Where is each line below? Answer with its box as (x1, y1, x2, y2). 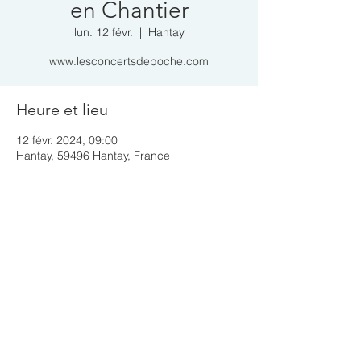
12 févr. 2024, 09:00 (16, 133, 118, 147)
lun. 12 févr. (73, 25, 133, 39)
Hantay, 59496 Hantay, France (16, 148, 170, 163)
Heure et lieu (16, 100, 108, 119)
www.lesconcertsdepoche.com (49, 54, 209, 68)
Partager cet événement (16, 235, 187, 255)
